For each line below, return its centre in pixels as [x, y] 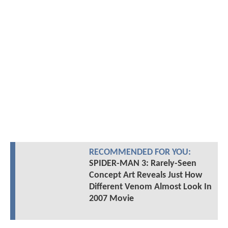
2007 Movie [111, 199]
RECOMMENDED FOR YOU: [140, 153]
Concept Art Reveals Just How [145, 176]
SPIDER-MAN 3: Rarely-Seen [142, 164]
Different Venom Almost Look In [150, 187]
